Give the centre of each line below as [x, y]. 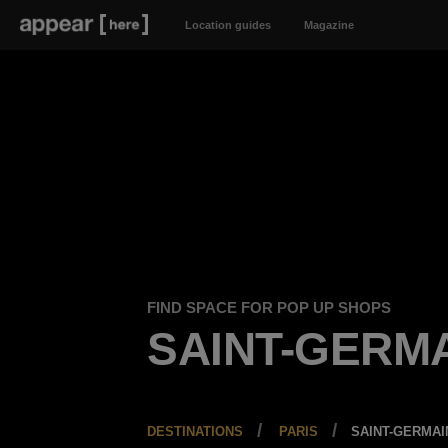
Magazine [328, 25]
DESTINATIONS [195, 431]
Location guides [227, 25]
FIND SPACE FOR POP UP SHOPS [269, 307]
